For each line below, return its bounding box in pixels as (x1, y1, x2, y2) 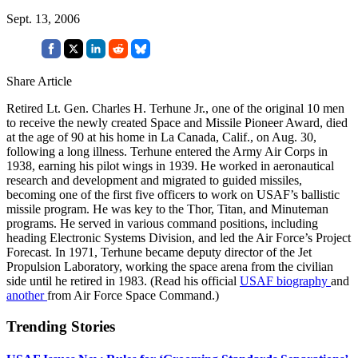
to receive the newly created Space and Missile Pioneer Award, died (6, 115, 348, 129)
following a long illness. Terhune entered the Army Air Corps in (6, 144, 328, 158)
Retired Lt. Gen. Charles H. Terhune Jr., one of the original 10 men (6, 101, 344, 115)
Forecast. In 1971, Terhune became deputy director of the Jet (6, 245, 312, 259)
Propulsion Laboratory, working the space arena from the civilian (6, 259, 333, 273)
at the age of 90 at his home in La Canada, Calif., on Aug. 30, (6, 129, 316, 144)
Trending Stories (6, 317, 115, 335)
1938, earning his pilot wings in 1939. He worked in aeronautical (6, 158, 334, 173)
